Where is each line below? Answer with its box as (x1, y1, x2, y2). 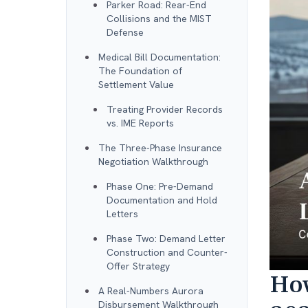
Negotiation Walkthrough (98, 155, 208, 168)
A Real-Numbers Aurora (98, 284, 203, 297)
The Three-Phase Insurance (98, 141, 222, 154)
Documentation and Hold (107, 193, 217, 206)
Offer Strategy (107, 259, 170, 272)
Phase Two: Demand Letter (107, 232, 225, 245)
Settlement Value (98, 78, 174, 91)
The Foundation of (98, 64, 182, 77)
